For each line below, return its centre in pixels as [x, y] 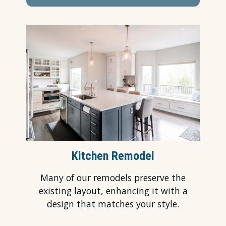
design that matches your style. [113, 204]
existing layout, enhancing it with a [113, 191]
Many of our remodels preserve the [113, 178]
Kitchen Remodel [113, 156]
